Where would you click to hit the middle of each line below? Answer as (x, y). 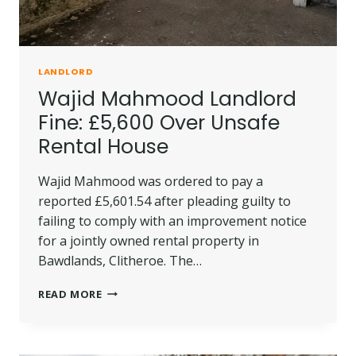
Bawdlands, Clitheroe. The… (120, 260)
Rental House (103, 146)
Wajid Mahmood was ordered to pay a (151, 181)
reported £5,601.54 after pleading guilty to (164, 201)
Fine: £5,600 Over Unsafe (159, 122)
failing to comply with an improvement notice (172, 221)
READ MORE (70, 294)
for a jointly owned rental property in (149, 240)
